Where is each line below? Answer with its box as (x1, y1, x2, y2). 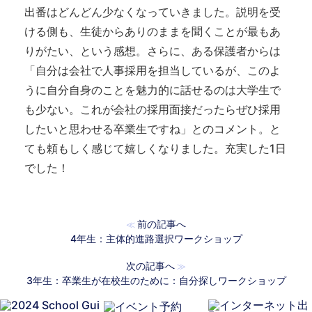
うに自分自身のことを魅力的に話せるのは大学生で (24, 82, 281, 97)
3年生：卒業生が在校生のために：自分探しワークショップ (26, 274, 286, 286)
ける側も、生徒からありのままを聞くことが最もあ (24, 24, 281, 38)
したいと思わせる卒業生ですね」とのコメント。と (24, 121, 281, 136)
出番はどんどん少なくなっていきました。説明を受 (24, 4, 281, 19)
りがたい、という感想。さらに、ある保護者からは (24, 43, 281, 58)
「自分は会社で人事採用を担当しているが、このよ (24, 63, 281, 77)
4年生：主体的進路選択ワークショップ (70, 232, 242, 244)
